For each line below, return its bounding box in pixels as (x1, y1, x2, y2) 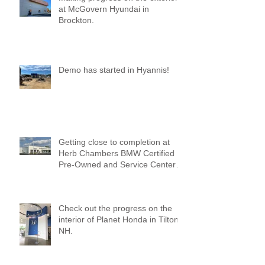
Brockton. (59, 15, 94, 25)
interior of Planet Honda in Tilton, (59, 214, 181, 224)
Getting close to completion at (59, 137, 170, 147)
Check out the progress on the (59, 203, 172, 213)
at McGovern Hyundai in (59, 4, 149, 14)
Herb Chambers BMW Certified (59, 148, 174, 158)
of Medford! (59, 170, 102, 180)
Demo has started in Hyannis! (59, 64, 169, 75)
